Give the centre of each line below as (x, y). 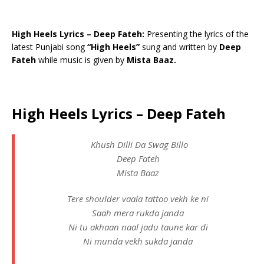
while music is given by (82, 60)
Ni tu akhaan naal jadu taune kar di (138, 227)
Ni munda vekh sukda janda (138, 241)
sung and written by (181, 47)
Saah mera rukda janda (138, 213)
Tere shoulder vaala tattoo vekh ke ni (138, 199)
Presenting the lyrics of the (198, 34)
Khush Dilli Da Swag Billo (138, 145)
